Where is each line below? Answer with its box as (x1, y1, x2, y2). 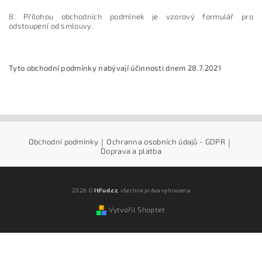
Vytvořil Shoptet (109, 205, 166, 213)
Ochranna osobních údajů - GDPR (106, 136, 226, 146)
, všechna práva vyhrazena (117, 186, 190, 194)
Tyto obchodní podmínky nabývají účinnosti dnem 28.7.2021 (9, 63, 221, 73)
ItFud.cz (94, 186, 118, 194)
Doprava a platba (100, 146, 162, 156)
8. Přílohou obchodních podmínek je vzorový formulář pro (9, 11, 253, 21)
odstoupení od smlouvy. (9, 20, 94, 30)
